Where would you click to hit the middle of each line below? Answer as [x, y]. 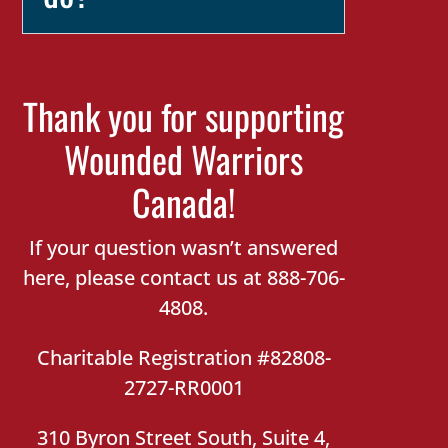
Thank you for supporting [184, 115]
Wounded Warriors [184, 158]
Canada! [184, 201]
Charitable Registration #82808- [183, 357]
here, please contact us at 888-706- [183, 277]
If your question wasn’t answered [184, 247]
